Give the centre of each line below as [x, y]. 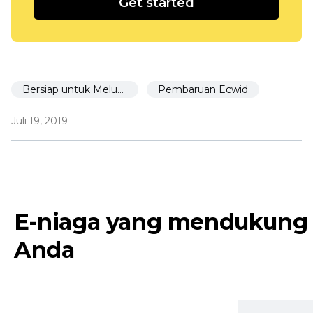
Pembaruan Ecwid [203, 89]
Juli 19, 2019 [39, 121]
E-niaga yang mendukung [161, 221]
